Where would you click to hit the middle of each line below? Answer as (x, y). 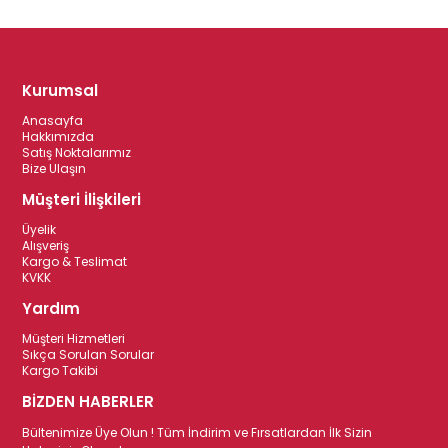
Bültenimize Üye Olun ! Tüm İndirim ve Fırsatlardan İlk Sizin (197, 433)
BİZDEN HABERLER (88, 402)
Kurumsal (60, 91)
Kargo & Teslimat (75, 262)
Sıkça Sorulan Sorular (88, 355)
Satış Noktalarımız (77, 153)
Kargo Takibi (60, 371)
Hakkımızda (58, 137)
